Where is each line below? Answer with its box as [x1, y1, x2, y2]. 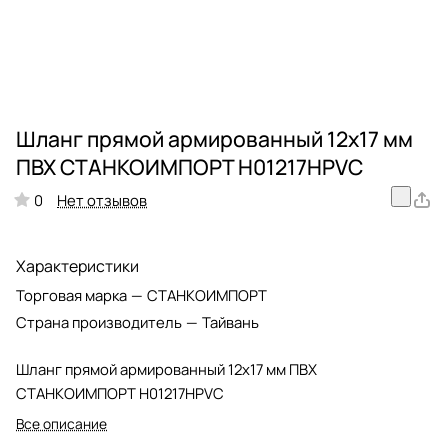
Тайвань [202, 312, 259, 333]
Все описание [16, 414, 107, 434]
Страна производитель [16, 312, 185, 333]
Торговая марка [16, 285, 130, 306]
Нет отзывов [57, 189, 147, 210]
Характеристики [16, 255, 139, 278]
